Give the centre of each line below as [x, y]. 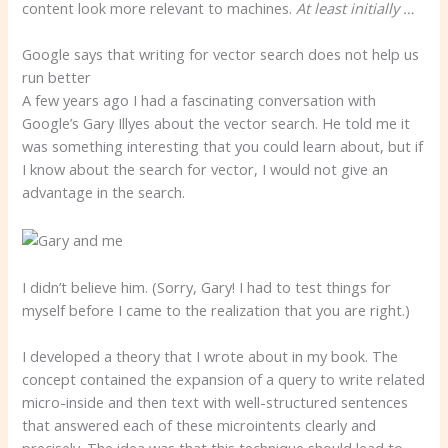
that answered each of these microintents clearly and [199, 424]
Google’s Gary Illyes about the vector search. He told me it [216, 123]
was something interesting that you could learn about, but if [223, 146]
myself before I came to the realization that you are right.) [216, 309]
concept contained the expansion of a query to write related [224, 378]
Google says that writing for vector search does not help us [221, 54]
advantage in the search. [104, 192]
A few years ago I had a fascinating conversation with [199, 100]
